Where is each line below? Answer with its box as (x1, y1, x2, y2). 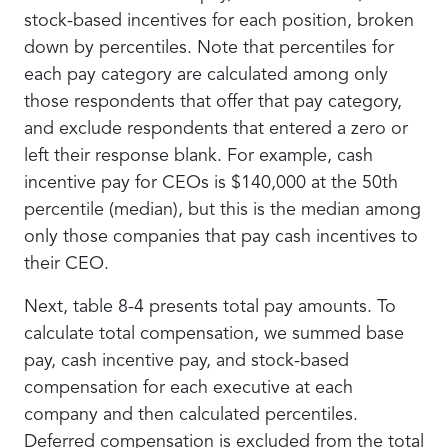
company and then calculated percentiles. (24, 406, 358, 424)
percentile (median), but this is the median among (24, 201, 421, 219)
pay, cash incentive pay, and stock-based (24, 352, 349, 370)
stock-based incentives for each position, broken (24, 12, 414, 30)
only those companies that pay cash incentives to (24, 228, 418, 246)
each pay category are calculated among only (24, 66, 388, 84)
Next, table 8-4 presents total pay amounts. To (24, 298, 396, 316)
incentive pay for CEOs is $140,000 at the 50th (24, 174, 398, 192)
